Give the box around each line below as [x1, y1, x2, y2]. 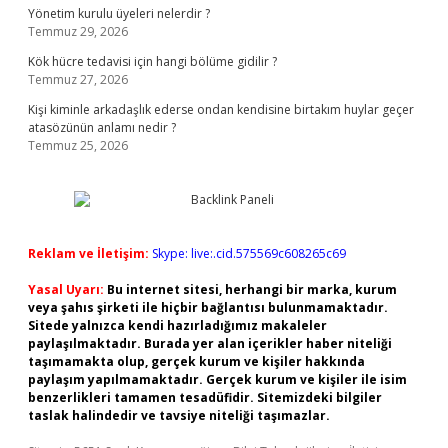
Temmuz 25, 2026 [28, 137, 128, 154]
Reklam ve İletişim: [28, 245, 149, 262]
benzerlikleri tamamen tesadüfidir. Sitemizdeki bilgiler [28, 389, 382, 406]
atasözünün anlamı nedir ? [28, 119, 176, 136]
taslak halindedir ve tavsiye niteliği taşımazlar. [28, 407, 330, 424]
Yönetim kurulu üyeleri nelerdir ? [28, 5, 210, 22]
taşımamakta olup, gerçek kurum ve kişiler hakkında [28, 353, 365, 370]
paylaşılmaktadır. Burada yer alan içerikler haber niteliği [28, 335, 392, 352]
